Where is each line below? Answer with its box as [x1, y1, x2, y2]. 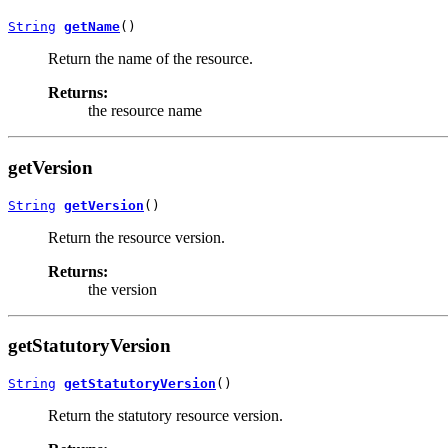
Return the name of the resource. [48, 50, 253, 68]
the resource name [88, 102, 202, 120]
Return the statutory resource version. [48, 407, 283, 424]
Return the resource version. [48, 228, 225, 246]
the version [88, 280, 157, 298]
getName [64, 19, 120, 35]
